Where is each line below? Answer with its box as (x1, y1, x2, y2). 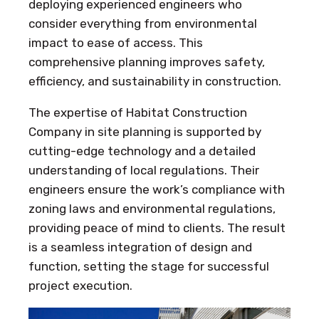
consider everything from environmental (28, 16, 257, 31)
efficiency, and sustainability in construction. (28, 73, 281, 88)
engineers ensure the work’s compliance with (28, 182, 285, 197)
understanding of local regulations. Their (28, 162, 259, 177)
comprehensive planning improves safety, (28, 54, 265, 69)
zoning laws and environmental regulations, (28, 201, 276, 216)
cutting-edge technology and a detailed (28, 143, 256, 158)
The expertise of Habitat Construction (28, 105, 247, 120)
